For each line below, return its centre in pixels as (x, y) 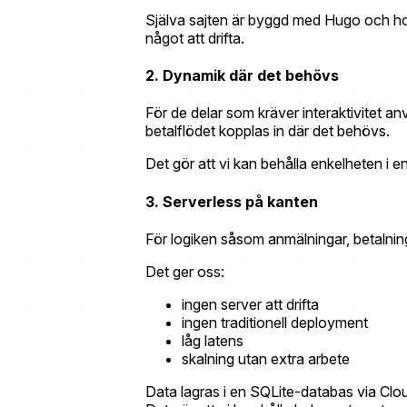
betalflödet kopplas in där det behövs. (268, 131)
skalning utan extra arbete (266, 358)
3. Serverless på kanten (232, 201)
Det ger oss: (185, 271)
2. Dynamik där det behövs (242, 76)
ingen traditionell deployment (275, 322)
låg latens (213, 340)
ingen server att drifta (250, 304)
